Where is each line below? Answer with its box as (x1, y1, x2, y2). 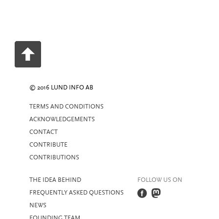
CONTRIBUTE (29, 141, 67, 149)
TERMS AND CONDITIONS (29, 103, 104, 110)
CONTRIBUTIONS (29, 154, 79, 161)
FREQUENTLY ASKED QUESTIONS (29, 189, 124, 197)
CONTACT (29, 129, 58, 136)
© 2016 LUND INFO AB (29, 84, 93, 91)
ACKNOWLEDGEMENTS (29, 116, 95, 123)
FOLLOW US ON (137, 176, 182, 184)
